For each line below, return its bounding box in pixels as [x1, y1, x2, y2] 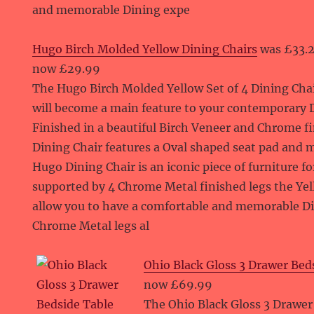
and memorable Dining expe [32, 3, 191, 17]
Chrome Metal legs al [32, 219, 150, 233]
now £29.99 [32, 62, 101, 76]
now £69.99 [144, 278, 213, 292]
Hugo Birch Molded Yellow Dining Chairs [32, 42, 258, 56]
